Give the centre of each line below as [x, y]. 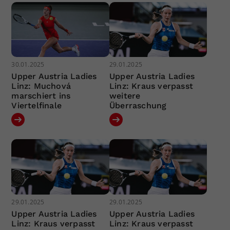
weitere [125, 96]
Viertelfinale [37, 106]
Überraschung [138, 106]
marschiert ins [41, 96]
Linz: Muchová [41, 86]
